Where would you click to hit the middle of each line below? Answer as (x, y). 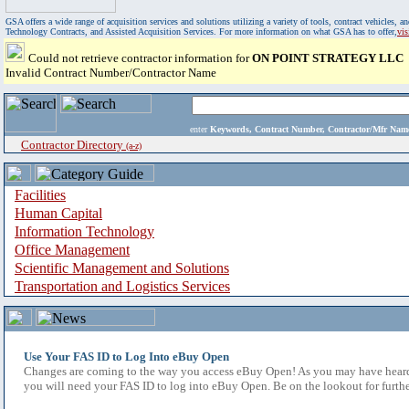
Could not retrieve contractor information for (140, 58)
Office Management (72, 250)
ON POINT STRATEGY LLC (328, 58)
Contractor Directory (73, 145)
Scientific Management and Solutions (122, 268)
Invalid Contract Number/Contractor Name (111, 73)
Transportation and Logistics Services (122, 286)
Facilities (40, 195)
